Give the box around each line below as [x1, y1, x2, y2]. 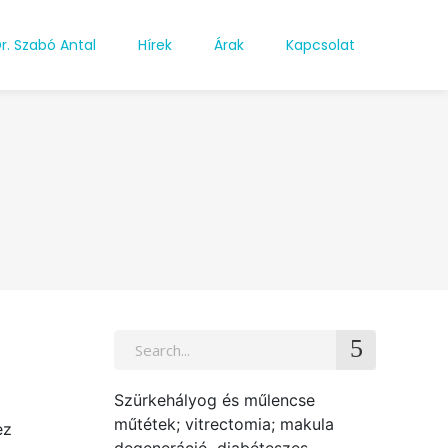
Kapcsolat [286, 34, 355, 55]
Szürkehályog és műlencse [113, 390, 315, 410]
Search [112, 331, 165, 351]
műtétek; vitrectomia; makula [113, 414, 334, 434]
